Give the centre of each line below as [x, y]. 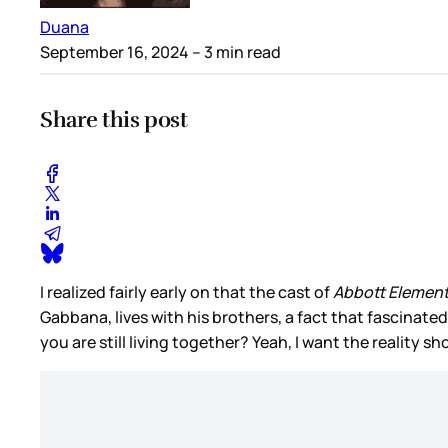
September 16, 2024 [114, 52]
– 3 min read [235, 52]
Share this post [114, 119]
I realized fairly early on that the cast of [186, 291]
